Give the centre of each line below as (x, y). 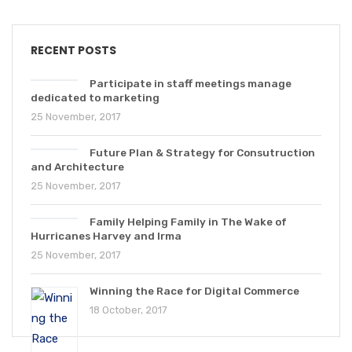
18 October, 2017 (128, 310)
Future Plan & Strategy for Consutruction (202, 152)
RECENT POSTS (73, 50)
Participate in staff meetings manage (191, 83)
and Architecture (77, 167)
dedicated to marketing (95, 97)
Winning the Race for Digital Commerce (194, 291)
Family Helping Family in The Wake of (188, 222)
